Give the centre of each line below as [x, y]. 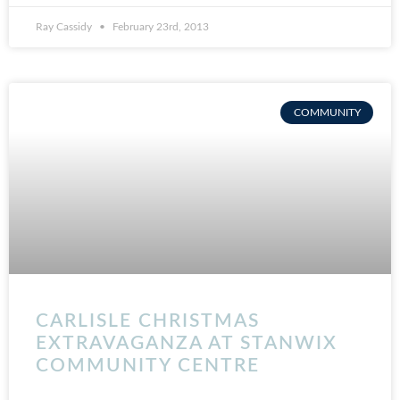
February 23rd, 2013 [159, 27]
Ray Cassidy [65, 27]
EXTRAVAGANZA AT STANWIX [187, 343]
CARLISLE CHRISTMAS [148, 321]
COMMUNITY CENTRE [148, 366]
